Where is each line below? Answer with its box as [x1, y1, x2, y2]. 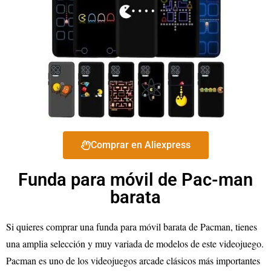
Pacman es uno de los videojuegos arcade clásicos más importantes [6, 254, 260, 267]
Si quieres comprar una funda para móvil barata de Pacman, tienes [6, 220, 257, 233]
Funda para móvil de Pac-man [18, 169, 253, 191]
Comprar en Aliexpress [90, 139, 191, 151]
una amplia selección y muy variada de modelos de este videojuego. [6, 237, 264, 250]
